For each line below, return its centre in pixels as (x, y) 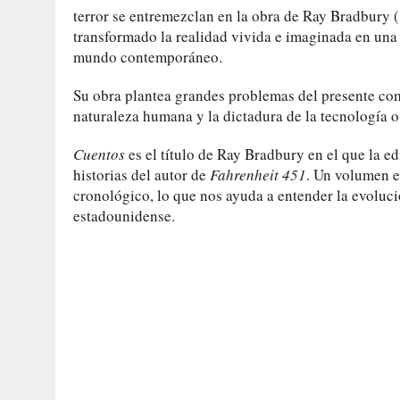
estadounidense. (124, 215)
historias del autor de (142, 174)
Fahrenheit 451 (258, 174)
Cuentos (99, 154)
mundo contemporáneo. (148, 56)
